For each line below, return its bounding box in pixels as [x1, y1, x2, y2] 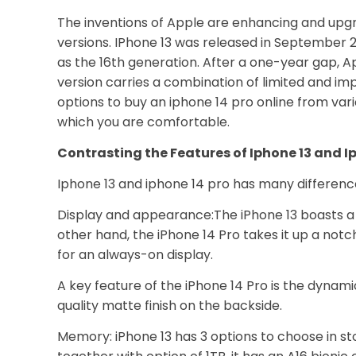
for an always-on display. [57, 246, 213, 264]
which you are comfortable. [57, 113, 230, 131]
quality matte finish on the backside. [57, 296, 282, 315]
